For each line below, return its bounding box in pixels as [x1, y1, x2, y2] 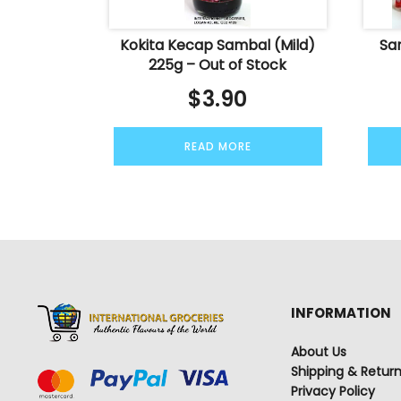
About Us [291, 343, 347, 362]
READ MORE [183, 138, 252, 154]
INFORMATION [291, 303, 392, 323]
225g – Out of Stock [149, 54, 287, 75]
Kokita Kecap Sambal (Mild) [120, 34, 316, 55]
